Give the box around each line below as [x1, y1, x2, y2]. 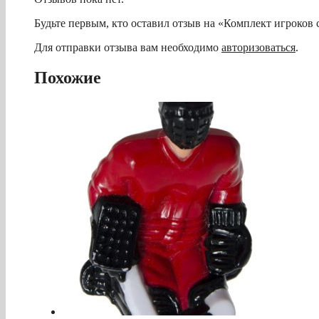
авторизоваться [221, 41, 296, 53]
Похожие [34, 68, 101, 87]
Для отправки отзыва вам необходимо [34, 41, 221, 53]
